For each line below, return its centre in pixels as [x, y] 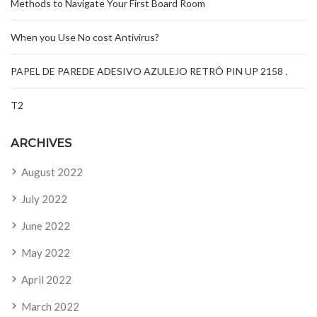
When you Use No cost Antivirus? [85, 38]
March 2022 [50, 307]
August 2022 [52, 172]
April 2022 [46, 280]
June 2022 [46, 226]
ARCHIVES [41, 144]
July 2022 [44, 199]
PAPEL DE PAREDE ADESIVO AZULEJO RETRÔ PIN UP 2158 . [149, 71]
